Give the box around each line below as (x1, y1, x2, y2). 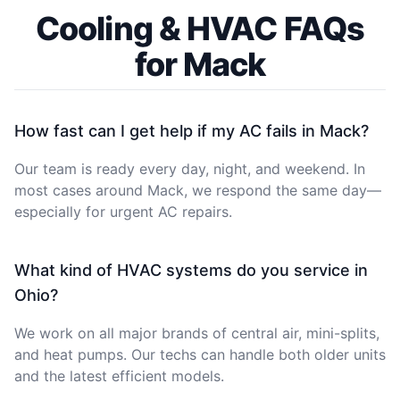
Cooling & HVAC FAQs (36, 8, 364, 48)
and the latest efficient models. (14, 366, 224, 385)
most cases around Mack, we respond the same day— (14, 180, 381, 199)
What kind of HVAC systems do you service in (14, 260, 368, 279)
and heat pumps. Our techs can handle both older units (14, 345, 386, 363)
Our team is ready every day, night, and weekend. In (14, 159, 365, 178)
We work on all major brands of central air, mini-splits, (14, 323, 379, 342)
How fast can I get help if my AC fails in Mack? (14, 121, 369, 140)
